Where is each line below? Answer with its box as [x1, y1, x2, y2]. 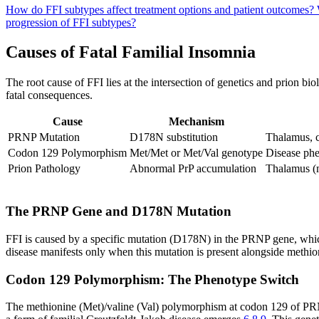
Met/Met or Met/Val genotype [130, 147, 263, 159]
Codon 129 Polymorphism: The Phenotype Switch [6, 271, 299, 287]
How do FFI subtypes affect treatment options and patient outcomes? [6, 3, 317, 16]
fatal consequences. [6, 89, 93, 102]
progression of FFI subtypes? [6, 16, 136, 28]
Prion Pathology [8, 162, 80, 175]
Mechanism [168, 115, 224, 128]
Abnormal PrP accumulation [130, 162, 256, 175]
